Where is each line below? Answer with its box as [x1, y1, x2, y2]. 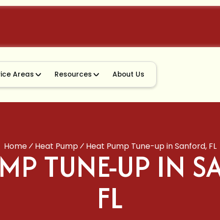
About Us [112, 70, 145, 79]
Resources [55, 70, 92, 79]
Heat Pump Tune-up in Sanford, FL [85, 140, 217, 152]
